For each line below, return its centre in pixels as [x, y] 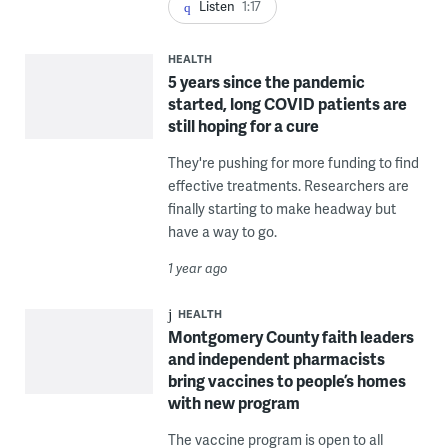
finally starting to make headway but [281, 209]
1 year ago [197, 268]
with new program [233, 403]
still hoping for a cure [243, 126]
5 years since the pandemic [266, 82]
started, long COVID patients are [287, 104]
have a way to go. [222, 232]
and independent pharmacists [276, 359]
